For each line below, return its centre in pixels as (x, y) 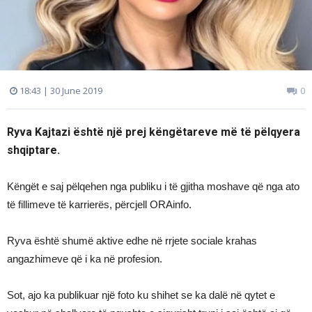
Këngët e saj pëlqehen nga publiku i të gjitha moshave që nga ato (153, 186)
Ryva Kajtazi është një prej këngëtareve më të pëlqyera (154, 132)
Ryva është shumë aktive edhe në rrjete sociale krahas (132, 241)
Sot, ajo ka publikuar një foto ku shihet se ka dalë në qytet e (141, 295)
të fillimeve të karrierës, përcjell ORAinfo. (99, 204)
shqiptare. (33, 150)
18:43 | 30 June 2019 (60, 91)
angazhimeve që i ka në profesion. (85, 259)
